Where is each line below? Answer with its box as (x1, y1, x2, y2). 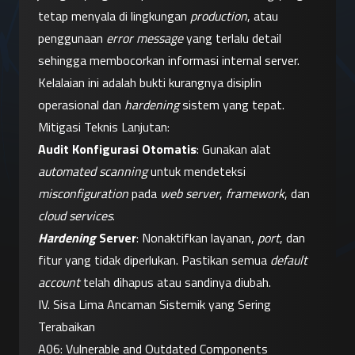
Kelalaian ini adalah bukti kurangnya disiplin (38, 73, 261, 93)
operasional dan (38, 95, 124, 115)
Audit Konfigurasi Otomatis (38, 139, 197, 159)
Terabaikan (38, 317, 95, 337)
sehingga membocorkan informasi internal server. (38, 51, 300, 71)
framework (226, 184, 284, 204)
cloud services (38, 206, 113, 226)
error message (106, 29, 183, 48)
